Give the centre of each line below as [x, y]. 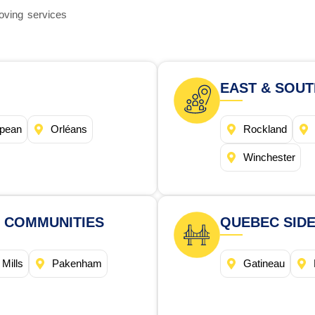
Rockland [265, 129]
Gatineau [264, 264]
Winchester [269, 157]
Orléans [69, 129]
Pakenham [77, 264]
